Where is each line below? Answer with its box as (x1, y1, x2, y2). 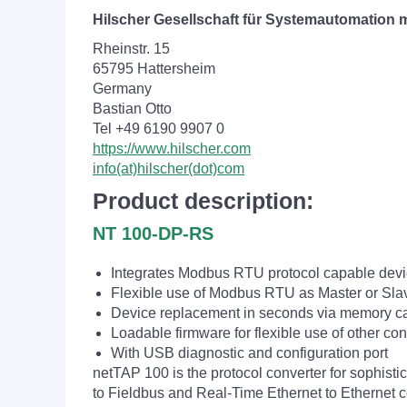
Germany (93, 81, 152, 96)
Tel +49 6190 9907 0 (93, 121, 224, 136)
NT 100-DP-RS (93, 223, 213, 243)
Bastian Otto (93, 101, 172, 116)
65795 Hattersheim (93, 61, 215, 76)
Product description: (93, 188, 313, 213)
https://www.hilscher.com (93, 141, 251, 156)
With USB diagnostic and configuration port (111, 345, 388, 361)
